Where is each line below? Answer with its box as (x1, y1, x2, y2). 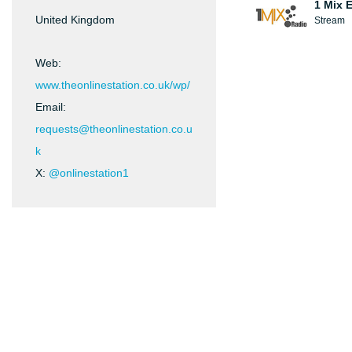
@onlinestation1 (49, 167, 129, 179)
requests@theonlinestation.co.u (35, 123, 192, 135)
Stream (314, 15, 345, 26)
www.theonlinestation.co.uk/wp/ (35, 79, 190, 91)
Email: (35, 101, 66, 113)
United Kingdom (35, 13, 115, 26)
